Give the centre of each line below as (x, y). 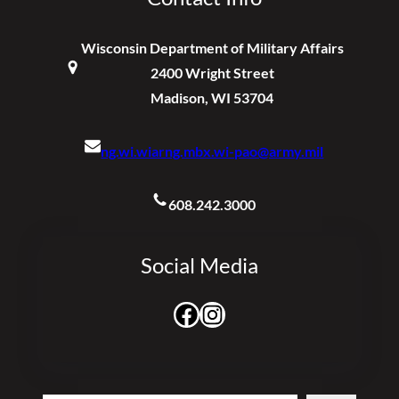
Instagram (208, 313)
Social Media (199, 265)
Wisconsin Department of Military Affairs (212, 48)
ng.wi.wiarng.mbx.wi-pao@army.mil (212, 151)
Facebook (179, 313)
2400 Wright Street (212, 73)
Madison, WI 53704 (212, 98)
